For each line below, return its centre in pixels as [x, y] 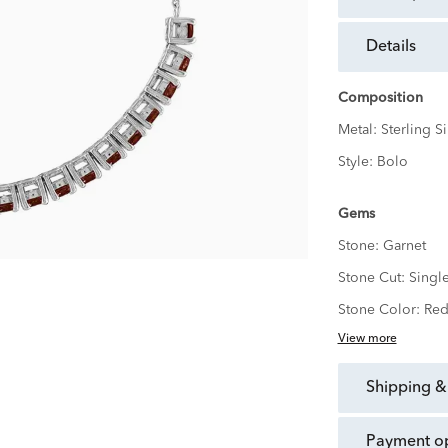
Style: [357, 162]
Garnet [404, 246]
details [396, 47]
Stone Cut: [373, 278]
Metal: [359, 130]
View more [367, 339]
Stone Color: [380, 310]
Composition [380, 98]
